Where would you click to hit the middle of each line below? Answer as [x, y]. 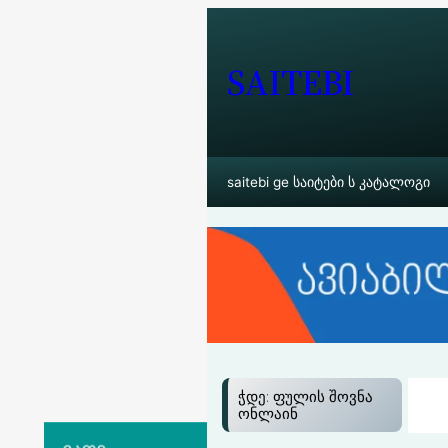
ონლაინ [268, 414]
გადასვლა [51, 48]
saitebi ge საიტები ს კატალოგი [329, 182]
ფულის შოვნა [323, 397]
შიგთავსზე [50, 20]
